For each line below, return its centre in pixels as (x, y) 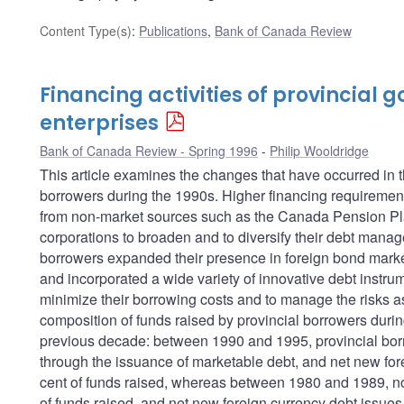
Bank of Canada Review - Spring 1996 (149, 150)
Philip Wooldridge (319, 150)
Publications (173, 30)
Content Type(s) (86, 30)
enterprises (99, 123)
